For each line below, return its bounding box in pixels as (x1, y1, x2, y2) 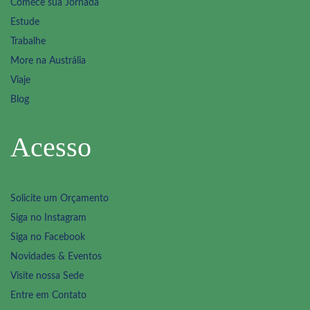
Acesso (10, 131, 91, 163)
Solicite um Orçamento (10, 194, 109, 204)
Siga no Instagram (10, 213, 86, 224)
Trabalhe (10, 37, 46, 47)
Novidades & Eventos (10, 252, 102, 262)
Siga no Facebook (10, 232, 85, 243)
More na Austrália (10, 56, 86, 66)
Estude (10, 17, 39, 28)
